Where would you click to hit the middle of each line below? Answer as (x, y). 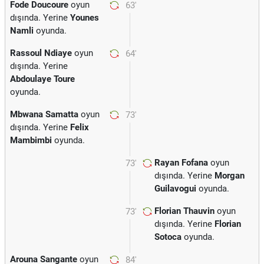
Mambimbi (31, 140)
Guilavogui (175, 189)
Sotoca (168, 237)
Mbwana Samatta (44, 114)
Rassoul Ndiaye (41, 53)
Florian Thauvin (184, 211)
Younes (85, 18)
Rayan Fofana (181, 163)
